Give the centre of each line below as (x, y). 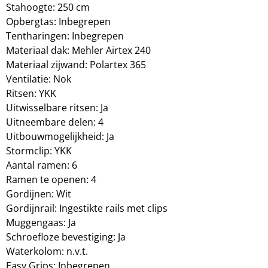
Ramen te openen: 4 (51, 180)
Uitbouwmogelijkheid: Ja (60, 137)
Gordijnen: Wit (39, 194)
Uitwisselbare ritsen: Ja (57, 108)
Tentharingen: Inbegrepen (65, 36)
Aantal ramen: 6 (42, 165)
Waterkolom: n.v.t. (47, 252)
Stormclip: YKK (39, 151)
